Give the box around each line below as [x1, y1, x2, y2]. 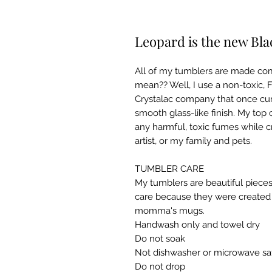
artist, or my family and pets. [135, 135, 252, 146]
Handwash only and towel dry [135, 219, 260, 230]
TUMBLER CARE [135, 163, 204, 174]
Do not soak [135, 233, 185, 244]
